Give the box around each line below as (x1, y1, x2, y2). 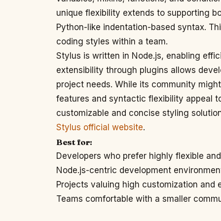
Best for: (56, 137, 92, 147)
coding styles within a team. (56, 37, 168, 46)
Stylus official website (56, 122, 143, 132)
